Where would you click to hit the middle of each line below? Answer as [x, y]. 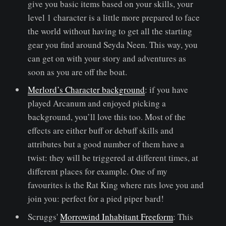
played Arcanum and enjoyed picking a [97, 103]
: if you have [167, 90]
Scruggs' [44, 216]
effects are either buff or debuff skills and [101, 131]
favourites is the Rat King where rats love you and [116, 185]
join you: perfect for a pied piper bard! [96, 199]
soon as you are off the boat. [78, 72]
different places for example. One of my [98, 172]
